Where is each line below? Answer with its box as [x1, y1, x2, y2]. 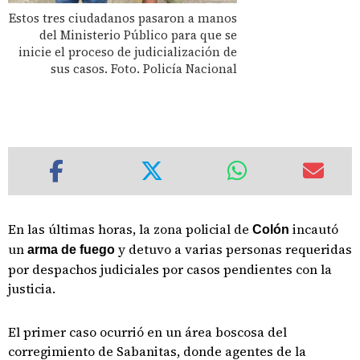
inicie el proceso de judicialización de [18, 43, 238, 60]
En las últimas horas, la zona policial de [8, 220, 252, 238]
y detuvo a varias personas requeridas [115, 240, 352, 258]
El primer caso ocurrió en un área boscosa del [8, 323, 287, 341]
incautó [292, 220, 338, 238]
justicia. [8, 280, 55, 297]
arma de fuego [27, 243, 115, 256]
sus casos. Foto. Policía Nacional [51, 59, 238, 77]
